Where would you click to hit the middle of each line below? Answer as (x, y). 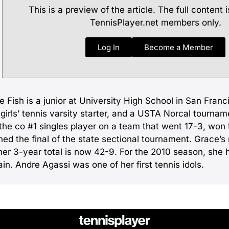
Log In (109, 48)
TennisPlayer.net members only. (155, 23)
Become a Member (179, 48)
